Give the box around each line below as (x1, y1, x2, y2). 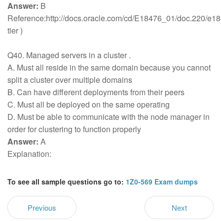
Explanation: (7, 148, 53, 159)
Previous (28, 202, 56, 213)
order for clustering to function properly (7, 123, 143, 135)
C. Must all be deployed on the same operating (7, 99, 172, 110)
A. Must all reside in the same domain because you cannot (7, 62, 211, 73)
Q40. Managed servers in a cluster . (7, 49, 133, 61)
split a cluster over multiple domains (7, 74, 134, 85)
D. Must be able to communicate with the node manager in (7, 111, 210, 122)
